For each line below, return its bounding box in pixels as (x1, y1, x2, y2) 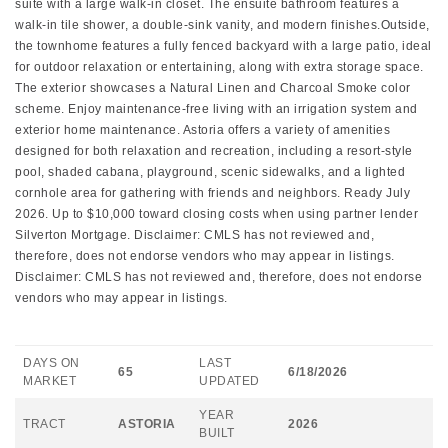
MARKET (23, 374, 76, 388)
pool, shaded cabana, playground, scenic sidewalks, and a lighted (15, 165, 405, 179)
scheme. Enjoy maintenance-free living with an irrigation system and (15, 102, 418, 116)
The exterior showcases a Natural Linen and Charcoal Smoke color (15, 81, 411, 95)
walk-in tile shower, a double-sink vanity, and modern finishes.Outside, (15, 18, 430, 32)
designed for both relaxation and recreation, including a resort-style (15, 144, 413, 158)
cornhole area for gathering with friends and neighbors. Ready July (15, 186, 410, 200)
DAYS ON (23, 356, 80, 370)
